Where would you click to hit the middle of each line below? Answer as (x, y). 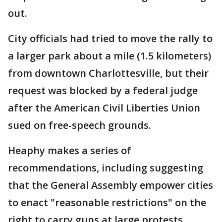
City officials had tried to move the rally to (110, 38)
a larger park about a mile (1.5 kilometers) (110, 56)
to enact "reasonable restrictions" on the (107, 202)
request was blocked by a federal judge (103, 90)
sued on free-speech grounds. (80, 125)
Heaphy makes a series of (70, 150)
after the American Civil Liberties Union (104, 108)
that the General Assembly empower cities (111, 185)
